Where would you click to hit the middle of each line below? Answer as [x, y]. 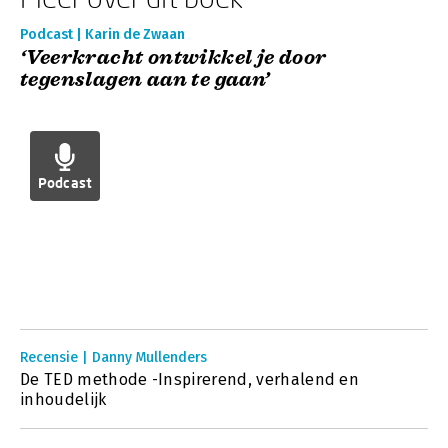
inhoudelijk [63, 399]
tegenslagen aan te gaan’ [145, 79]
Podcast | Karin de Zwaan [102, 34]
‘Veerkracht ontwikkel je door [173, 57]
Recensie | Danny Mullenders [113, 357]
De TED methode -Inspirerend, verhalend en [190, 379]
